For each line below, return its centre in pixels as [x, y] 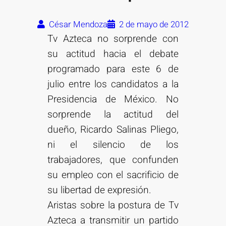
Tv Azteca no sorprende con [113, 39]
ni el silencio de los [113, 145]
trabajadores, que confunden [113, 160]
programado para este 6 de [113, 69]
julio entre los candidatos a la [113, 84]
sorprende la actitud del [113, 115]
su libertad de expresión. [100, 190]
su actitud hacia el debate [113, 54]
